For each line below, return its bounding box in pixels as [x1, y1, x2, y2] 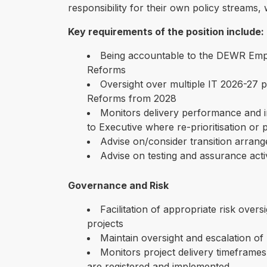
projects [87, 218, 123, 230]
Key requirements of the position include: [68, 26, 264, 38]
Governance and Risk [68, 179, 169, 192]
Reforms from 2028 [87, 92, 176, 105]
